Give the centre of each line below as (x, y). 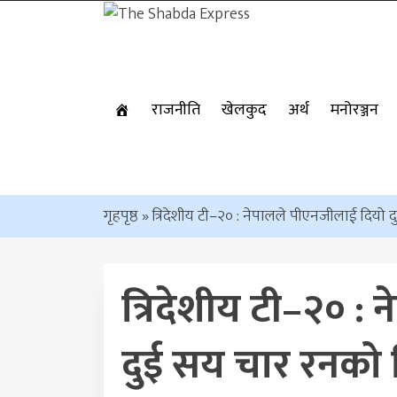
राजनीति (176, 109)
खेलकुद (244, 109)
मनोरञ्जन (354, 109)
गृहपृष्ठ (121, 216)
